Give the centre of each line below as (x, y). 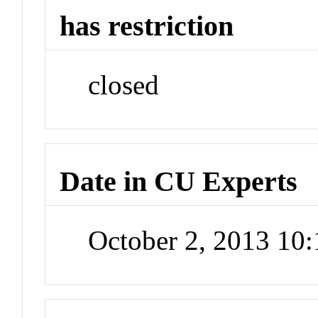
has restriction (147, 26)
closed (124, 85)
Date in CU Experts (179, 181)
